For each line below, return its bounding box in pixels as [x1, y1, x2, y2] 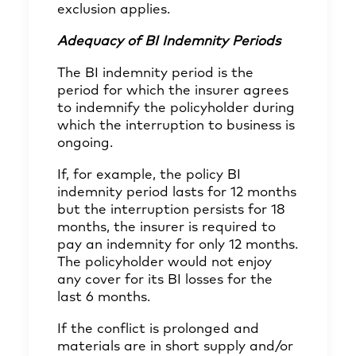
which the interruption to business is [57, 119, 295, 133]
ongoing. [57, 137, 113, 150]
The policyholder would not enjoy [57, 256, 272, 269]
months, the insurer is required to [57, 221, 276, 234]
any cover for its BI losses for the [57, 273, 273, 287]
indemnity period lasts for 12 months [57, 186, 296, 199]
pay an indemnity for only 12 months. [57, 238, 298, 252]
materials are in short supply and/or [57, 340, 293, 354]
